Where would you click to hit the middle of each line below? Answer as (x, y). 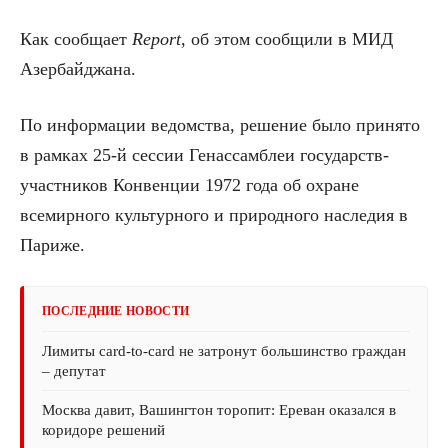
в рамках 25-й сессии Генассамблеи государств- (204, 154)
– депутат (74, 370)
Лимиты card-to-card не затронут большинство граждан (224, 350)
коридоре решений (103, 429)
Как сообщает (76, 38)
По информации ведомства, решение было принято (220, 124)
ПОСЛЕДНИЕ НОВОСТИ (116, 310)
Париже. (52, 244)
